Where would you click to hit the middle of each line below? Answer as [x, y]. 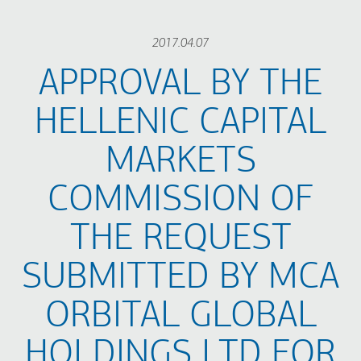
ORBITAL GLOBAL [180, 317]
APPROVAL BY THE [180, 85]
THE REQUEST [180, 240]
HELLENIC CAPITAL [180, 124]
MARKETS [180, 162]
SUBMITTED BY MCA [180, 278]
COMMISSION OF [180, 201]
